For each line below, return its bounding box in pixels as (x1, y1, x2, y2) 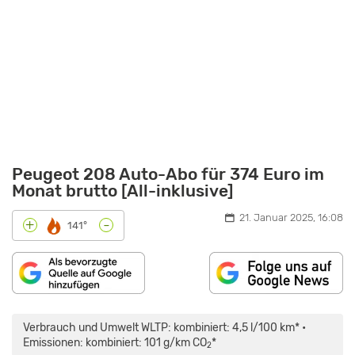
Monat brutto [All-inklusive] (12, 180, 233, 200)
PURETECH (11, 325, 61, 337)
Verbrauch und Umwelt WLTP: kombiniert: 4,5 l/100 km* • (22, 320, 306, 334)
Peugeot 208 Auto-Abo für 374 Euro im (12, 163, 324, 184)
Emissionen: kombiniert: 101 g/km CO (22, 335, 207, 349)
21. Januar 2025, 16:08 (239, 211, 343, 223)
